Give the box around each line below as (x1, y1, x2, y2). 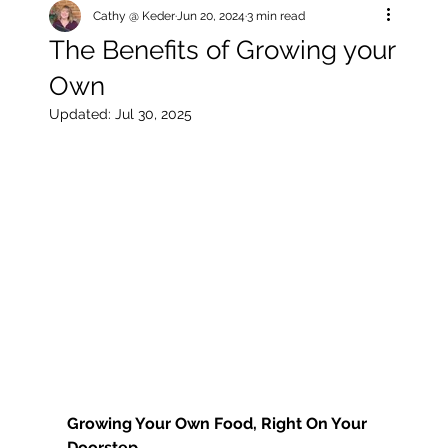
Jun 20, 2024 (177, 9, 245, 23)
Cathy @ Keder (93, 9, 175, 23)
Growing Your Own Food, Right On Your (67, 414, 371, 434)
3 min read (247, 9, 305, 23)
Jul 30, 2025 (115, 106, 192, 122)
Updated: (49, 106, 115, 122)
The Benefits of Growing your (49, 35, 395, 65)
